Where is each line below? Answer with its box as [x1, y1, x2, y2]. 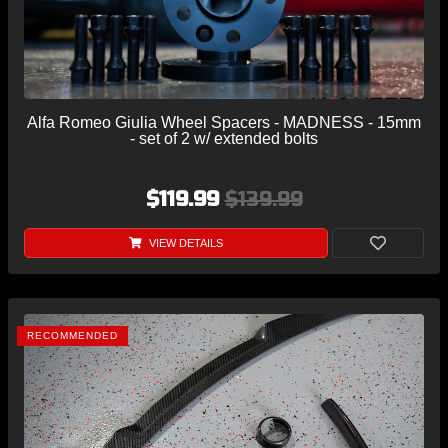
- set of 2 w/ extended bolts [130, 130, 318, 148]
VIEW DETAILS [145, 237, 223, 250]
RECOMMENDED [27, 330, 118, 342]
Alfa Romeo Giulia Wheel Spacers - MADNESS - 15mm [27, 114, 421, 132]
